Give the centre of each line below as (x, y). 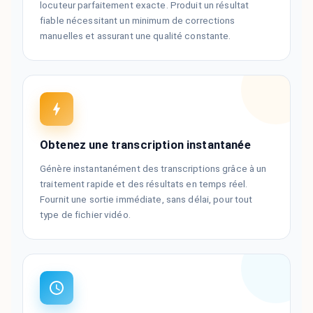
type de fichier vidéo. (85, 215)
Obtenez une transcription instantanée (145, 145)
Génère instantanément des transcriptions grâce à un (153, 169)
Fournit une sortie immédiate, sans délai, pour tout (146, 199)
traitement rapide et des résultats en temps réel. (144, 184)
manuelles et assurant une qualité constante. (136, 36)
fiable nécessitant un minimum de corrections (138, 21)
